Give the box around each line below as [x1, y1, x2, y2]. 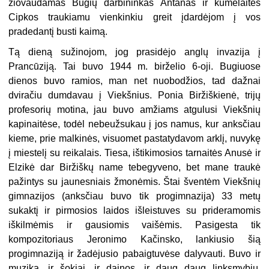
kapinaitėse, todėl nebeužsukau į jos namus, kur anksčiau [8, 119, 261, 130]
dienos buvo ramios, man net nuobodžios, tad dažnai [8, 76, 261, 86]
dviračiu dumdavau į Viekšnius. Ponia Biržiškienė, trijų [8, 90, 261, 101]
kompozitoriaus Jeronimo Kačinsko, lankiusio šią [8, 234, 261, 245]
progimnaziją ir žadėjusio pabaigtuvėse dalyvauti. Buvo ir [8, 249, 261, 259]
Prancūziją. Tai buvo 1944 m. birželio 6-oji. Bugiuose [8, 61, 261, 72]
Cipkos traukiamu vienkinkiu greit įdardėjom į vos [8, 12, 261, 23]
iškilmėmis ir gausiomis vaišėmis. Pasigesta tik [8, 220, 261, 231]
